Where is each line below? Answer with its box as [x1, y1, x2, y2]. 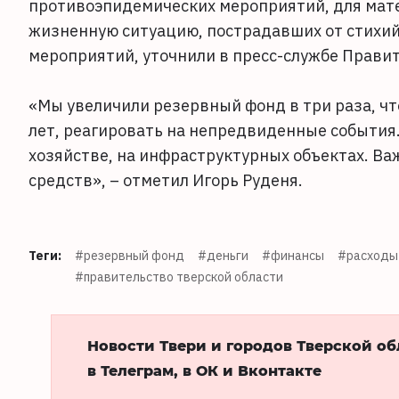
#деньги [198, 248, 248, 264]
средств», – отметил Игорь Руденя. [28, 170, 303, 191]
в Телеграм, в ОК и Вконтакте [87, 361, 322, 379]
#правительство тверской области [75, 269, 283, 285]
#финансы [262, 248, 324, 264]
